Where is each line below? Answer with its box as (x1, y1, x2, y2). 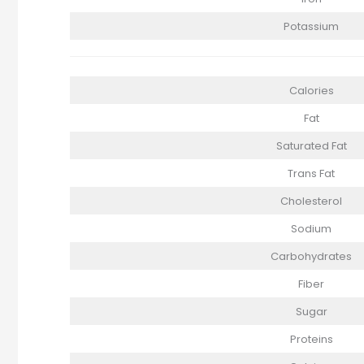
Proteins (289, 331, 333, 348)
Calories (288, 83, 334, 99)
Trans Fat (288, 166, 335, 182)
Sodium (291, 221, 331, 237)
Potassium (284, 18, 339, 34)
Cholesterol (280, 193, 342, 210)
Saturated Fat (275, 138, 347, 154)
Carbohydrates (271, 249, 352, 265)
